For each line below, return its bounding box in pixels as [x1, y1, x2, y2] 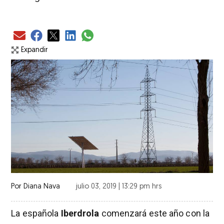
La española [11, 207, 61, 218]
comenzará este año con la [101, 207, 210, 218]
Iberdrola [60, 207, 101, 218]
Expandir [21, 46, 48, 54]
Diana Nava [21, 182, 60, 190]
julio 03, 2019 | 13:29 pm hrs [76, 182, 162, 190]
